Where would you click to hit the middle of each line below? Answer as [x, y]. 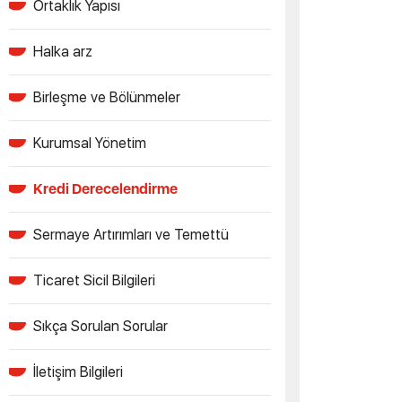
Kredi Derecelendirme [105, 189]
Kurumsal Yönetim [90, 143]
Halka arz [63, 52]
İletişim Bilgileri [78, 372]
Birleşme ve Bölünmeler [107, 97]
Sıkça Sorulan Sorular [100, 326]
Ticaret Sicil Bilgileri [94, 280]
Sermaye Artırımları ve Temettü [131, 235]
